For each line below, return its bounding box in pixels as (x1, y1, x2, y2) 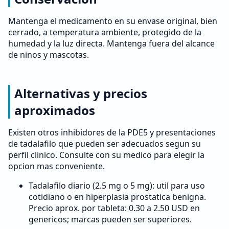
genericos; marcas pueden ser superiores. (29, 214, 192, 225)
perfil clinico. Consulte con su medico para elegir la (8, 149, 204, 161)
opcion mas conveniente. (8, 161, 105, 172)
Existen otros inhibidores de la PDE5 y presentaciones (8, 127, 216, 138)
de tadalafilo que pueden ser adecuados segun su (8, 138, 201, 149)
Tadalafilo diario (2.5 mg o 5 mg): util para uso (29, 180, 205, 191)
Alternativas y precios (14, 85, 147, 102)
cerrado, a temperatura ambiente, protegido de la (8, 27, 201, 38)
